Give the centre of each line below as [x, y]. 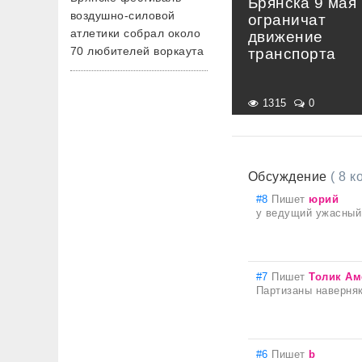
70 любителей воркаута [137, 51]
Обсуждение [290, 177]
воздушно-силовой [123, 15]
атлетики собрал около [136, 33]
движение [286, 37]
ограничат [287, 20]
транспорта [292, 54]
